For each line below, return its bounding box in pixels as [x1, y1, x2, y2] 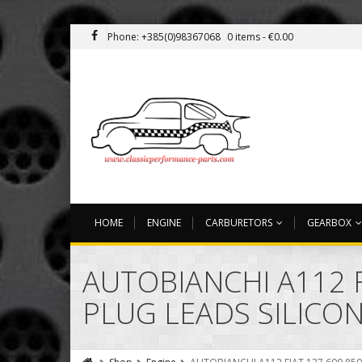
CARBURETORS [205, 216, 272, 230]
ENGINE [147, 216, 181, 230]
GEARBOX [307, 216, 351, 230]
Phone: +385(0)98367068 [107, 30, 221, 44]
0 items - [227, 30, 268, 44]
